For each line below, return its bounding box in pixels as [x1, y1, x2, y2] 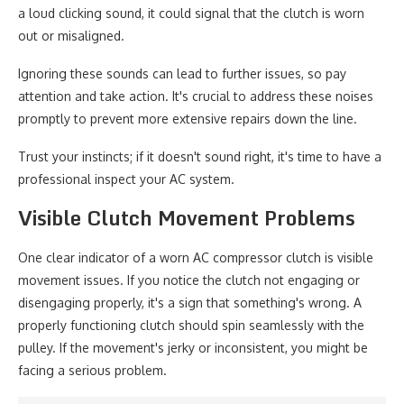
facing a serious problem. [18, 363, 167, 378]
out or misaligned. [18, 28, 124, 43]
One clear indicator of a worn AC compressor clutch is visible [18, 250, 373, 265]
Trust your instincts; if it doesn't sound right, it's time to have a [18, 149, 381, 164]
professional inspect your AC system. [18, 171, 234, 187]
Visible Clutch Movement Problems [18, 202, 355, 234]
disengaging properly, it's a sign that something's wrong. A [18, 295, 362, 310]
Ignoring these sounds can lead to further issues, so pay [18, 66, 346, 81]
